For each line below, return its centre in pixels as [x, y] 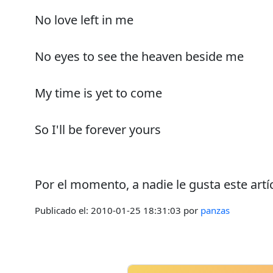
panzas [215, 210]
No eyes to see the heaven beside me [139, 56]
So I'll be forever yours [98, 129]
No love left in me [84, 19]
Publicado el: [63, 210]
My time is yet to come [98, 93]
